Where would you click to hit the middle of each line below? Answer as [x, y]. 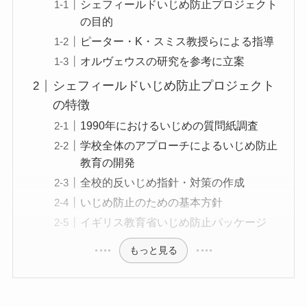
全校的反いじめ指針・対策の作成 [163, 183]
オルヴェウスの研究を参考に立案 [163, 61]
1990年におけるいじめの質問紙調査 [170, 126]
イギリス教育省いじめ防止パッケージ [174, 222]
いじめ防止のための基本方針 [152, 202]
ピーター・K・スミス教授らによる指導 [177, 41]
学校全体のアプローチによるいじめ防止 [179, 146]
